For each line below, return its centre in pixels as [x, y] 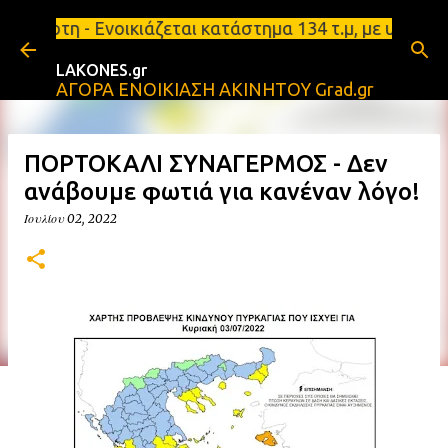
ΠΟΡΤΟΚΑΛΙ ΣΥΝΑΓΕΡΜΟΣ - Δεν [206, 163]
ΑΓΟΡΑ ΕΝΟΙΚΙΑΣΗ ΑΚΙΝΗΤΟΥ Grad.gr [215, 89]
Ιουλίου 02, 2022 [70, 218]
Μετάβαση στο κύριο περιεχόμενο [224, 25]
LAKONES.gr [101, 70]
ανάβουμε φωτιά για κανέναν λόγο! [222, 191]
